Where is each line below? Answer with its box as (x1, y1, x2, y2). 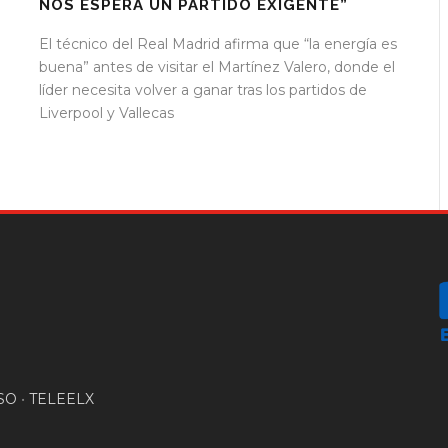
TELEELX (29, 389, 94, 408)
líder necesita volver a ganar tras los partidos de (39, 81, 367, 100)
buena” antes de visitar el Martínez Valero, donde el (39, 58, 395, 77)
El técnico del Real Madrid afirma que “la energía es (39, 35, 397, 54)
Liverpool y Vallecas (39, 104, 174, 123)
